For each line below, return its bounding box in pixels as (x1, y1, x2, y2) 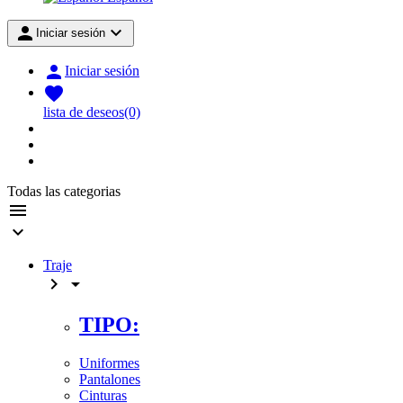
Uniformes (79, 354, 139, 371)
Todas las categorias (7, 184, 121, 199)
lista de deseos (43, 104, 124, 120)
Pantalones (79, 371, 140, 387)
